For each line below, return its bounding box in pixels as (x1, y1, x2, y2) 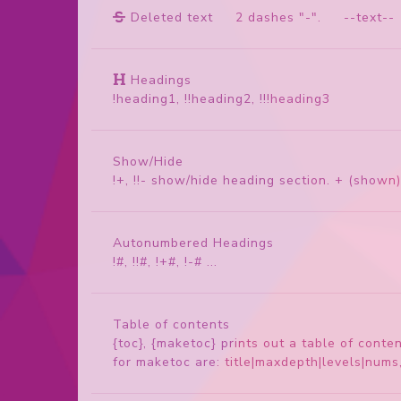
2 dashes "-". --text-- (213, 8, 395, 26)
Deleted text (131, 8, 213, 26)
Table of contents (113, 315, 230, 333)
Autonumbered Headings (113, 234, 274, 252)
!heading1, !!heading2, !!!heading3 (113, 90, 330, 107)
